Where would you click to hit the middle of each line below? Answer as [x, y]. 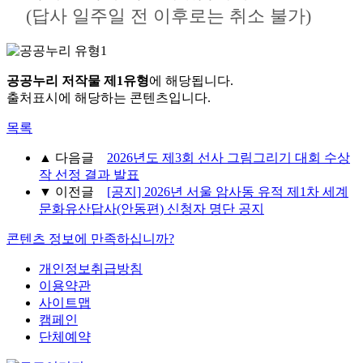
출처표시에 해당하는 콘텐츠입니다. [109, 98]
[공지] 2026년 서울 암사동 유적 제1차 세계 [228, 192]
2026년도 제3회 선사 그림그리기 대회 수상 [228, 158]
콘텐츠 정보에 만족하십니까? [90, 239]
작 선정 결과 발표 [89, 175]
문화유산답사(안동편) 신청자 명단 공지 [152, 209]
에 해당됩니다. [191, 81]
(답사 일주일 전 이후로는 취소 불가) [159, 16]
